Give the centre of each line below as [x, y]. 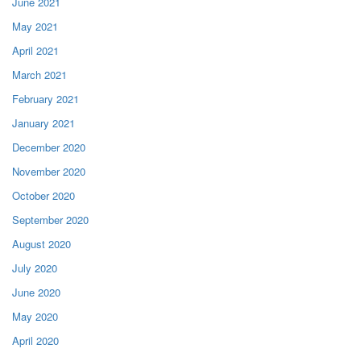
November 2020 [49, 171]
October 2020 [44, 195]
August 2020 [41, 243]
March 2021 [39, 74]
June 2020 [36, 292]
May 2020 [35, 316]
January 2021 [44, 122]
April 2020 [35, 340]
